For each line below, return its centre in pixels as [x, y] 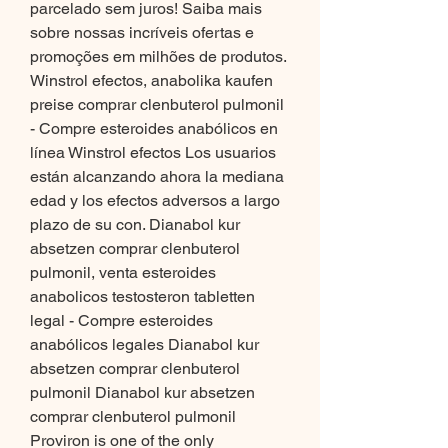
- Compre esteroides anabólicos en [154, 129]
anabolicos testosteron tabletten [142, 297]
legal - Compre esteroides [121, 321]
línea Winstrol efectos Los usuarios [153, 153]
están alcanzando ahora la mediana [157, 177]
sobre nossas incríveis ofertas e [142, 33]
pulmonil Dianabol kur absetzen [142, 393]
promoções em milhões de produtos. [158, 57]
